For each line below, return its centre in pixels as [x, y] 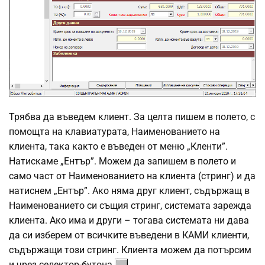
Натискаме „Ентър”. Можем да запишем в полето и [122, 161]
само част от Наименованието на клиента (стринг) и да [132, 176]
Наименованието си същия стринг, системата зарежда [130, 205]
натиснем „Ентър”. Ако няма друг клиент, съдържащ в [129, 190]
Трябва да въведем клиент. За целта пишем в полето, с [132, 117]
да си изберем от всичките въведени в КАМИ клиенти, [129, 235]
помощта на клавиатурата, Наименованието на [114, 131]
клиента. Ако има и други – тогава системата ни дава [129, 220]
